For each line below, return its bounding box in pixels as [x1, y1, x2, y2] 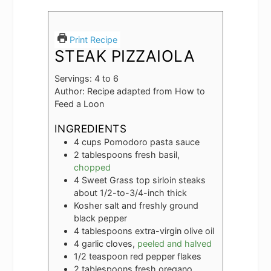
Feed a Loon [54, 98, 104, 109]
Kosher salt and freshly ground [73, 200, 198, 211]
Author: [54, 85, 87, 96]
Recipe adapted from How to [87, 85, 205, 96]
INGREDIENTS [54, 122, 127, 135]
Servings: [54, 73, 94, 83]
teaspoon [88, 251, 128, 262]
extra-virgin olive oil [134, 226, 214, 237]
